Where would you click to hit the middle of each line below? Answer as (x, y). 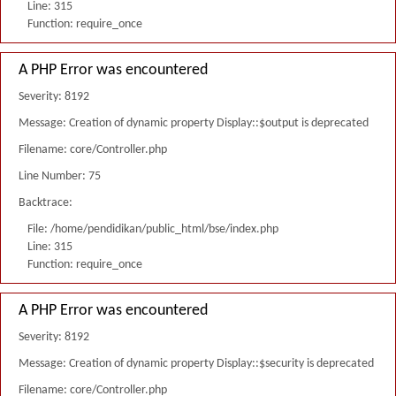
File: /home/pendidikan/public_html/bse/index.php (153, 229)
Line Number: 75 (60, 176)
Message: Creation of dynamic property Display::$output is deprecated (194, 123)
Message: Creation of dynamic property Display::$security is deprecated (196, 364)
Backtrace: (46, 203)
